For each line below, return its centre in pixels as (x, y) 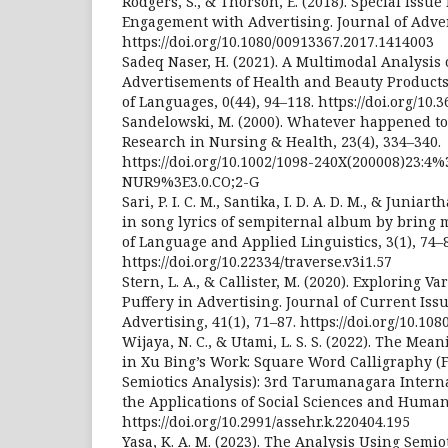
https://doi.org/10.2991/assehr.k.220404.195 (266, 421)
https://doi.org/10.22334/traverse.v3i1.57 (257, 261)
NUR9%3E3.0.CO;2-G (190, 181)
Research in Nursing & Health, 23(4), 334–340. (281, 141)
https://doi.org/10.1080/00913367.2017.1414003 (278, 41)
